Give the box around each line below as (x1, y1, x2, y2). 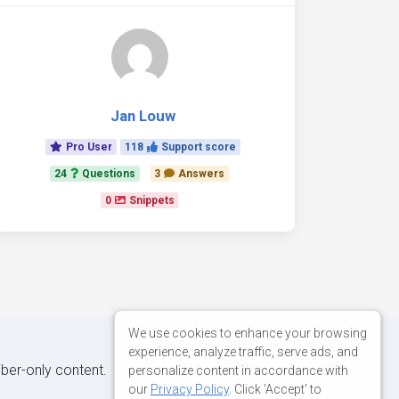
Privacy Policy (151, 381, 229, 396)
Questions (81, 167, 135, 180)
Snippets (128, 194, 175, 207)
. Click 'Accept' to (229, 381, 322, 396)
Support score (160, 141, 236, 153)
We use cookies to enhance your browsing (128, 325, 367, 340)
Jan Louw (110, 107, 175, 125)
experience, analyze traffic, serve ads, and (128, 344, 358, 359)
